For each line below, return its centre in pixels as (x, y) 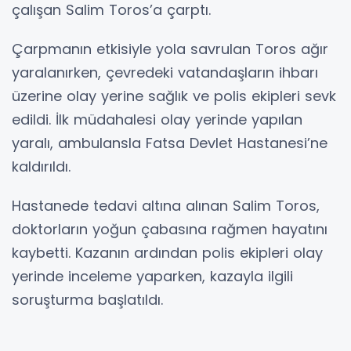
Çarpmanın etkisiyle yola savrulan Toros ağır (170, 49)
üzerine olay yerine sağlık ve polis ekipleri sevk (174, 96)
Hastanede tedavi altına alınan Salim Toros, (166, 206)
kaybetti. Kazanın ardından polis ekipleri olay (167, 253)
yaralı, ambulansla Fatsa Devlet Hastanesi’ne (170, 143)
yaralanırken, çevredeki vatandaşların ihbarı (165, 73)
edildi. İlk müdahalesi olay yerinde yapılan (157, 120)
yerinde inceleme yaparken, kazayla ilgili (152, 277)
